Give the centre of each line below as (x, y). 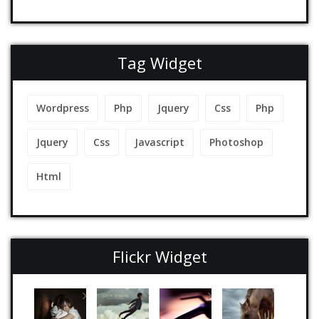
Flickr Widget (159, 256)
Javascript (159, 142)
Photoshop (236, 142)
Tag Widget (159, 62)
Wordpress (63, 108)
